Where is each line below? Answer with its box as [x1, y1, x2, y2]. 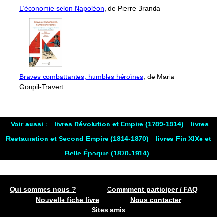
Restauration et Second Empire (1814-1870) [6, 135, 151, 143]
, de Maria [143, 72, 174, 80]
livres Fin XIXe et [156, 135, 211, 143]
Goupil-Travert [19, 82, 63, 91]
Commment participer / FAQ [107, 186, 198, 194]
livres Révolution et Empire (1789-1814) [54, 120, 186, 128]
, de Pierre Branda [104, 4, 160, 12]
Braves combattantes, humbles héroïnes [19, 72, 143, 80]
